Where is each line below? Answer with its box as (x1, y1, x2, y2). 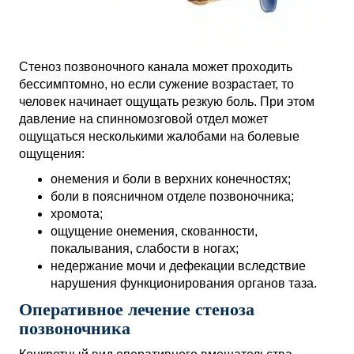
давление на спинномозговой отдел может (19, 112, 268, 126)
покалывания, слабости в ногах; (51, 242, 239, 255)
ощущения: (19, 147, 85, 160)
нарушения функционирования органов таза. (51, 277, 317, 290)
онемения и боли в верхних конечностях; (51, 172, 291, 186)
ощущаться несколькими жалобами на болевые (19, 130, 299, 143)
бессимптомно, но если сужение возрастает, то (19, 77, 294, 91)
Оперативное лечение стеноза (19, 299, 254, 319)
